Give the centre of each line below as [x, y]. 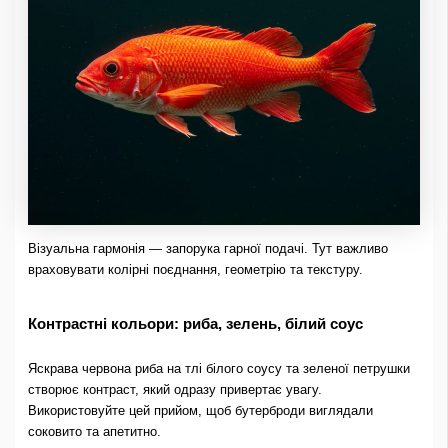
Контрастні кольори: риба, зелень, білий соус [195, 323]
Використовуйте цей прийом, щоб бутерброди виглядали [200, 411]
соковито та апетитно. [94, 432]
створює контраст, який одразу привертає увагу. [174, 390]
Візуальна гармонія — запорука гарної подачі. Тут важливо [207, 248]
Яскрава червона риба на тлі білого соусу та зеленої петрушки [218, 369]
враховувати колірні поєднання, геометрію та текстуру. [195, 269]
